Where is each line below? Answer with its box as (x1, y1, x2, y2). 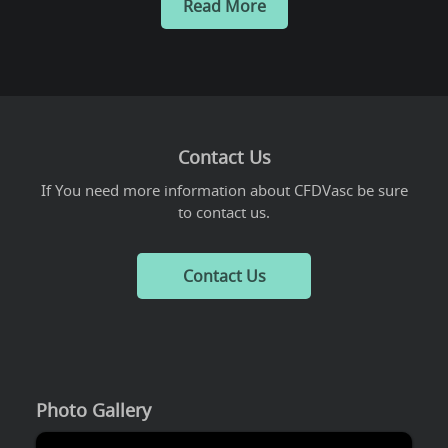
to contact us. (178, 201, 270, 222)
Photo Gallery (36, 397, 152, 422)
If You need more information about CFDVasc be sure (40, 179, 408, 200)
